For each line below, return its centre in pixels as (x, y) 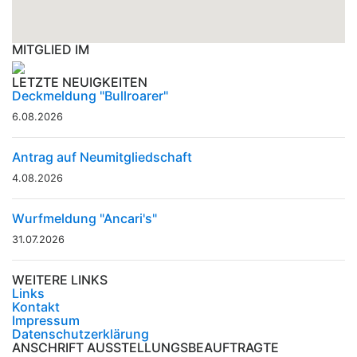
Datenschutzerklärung (80, 334)
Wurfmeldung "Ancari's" (84, 219)
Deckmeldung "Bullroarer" (90, 96)
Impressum (46, 321)
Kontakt (36, 307)
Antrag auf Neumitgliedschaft (102, 157)
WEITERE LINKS (60, 280)
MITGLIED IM (51, 50)
